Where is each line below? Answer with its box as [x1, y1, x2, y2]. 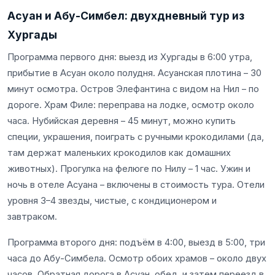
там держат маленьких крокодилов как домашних [7, 147, 231, 158]
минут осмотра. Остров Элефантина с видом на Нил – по [7, 83, 259, 95]
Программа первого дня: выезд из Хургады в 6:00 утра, [7, 51, 252, 63]
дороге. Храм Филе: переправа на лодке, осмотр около [7, 99, 254, 110]
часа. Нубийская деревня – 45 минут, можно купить [7, 115, 236, 126]
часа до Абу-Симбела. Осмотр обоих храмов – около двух [7, 252, 266, 264]
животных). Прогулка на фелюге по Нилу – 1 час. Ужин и [7, 163, 250, 174]
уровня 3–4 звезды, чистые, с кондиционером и [7, 195, 217, 206]
